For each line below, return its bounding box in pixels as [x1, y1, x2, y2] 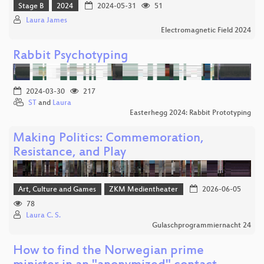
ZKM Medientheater [109, 186, 179, 194]
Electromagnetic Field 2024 [161, 27, 251, 35]
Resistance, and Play [13, 146, 126, 161]
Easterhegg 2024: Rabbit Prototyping [130, 109, 251, 118]
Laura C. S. [26, 211, 61, 220]
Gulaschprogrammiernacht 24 [152, 221, 251, 230]
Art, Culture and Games [18, 186, 97, 194]
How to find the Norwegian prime [13, 243, 204, 259]
